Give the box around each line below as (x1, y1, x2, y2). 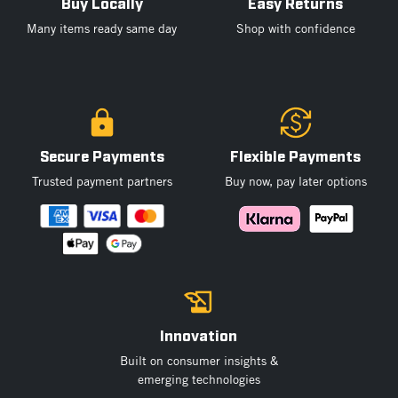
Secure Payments (39, 147, 164, 167)
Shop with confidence (235, 20, 355, 36)
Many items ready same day (27, 20, 178, 36)
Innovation (160, 327, 238, 347)
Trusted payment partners (31, 173, 172, 188)
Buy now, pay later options (224, 173, 367, 188)
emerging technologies (137, 371, 260, 387)
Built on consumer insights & (119, 353, 278, 369)
